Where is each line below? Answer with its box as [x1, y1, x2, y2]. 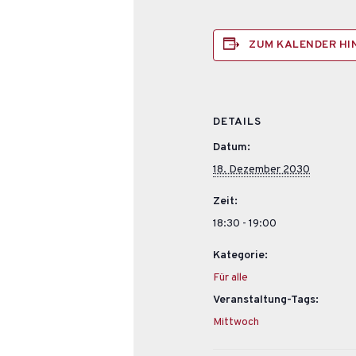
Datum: [213, 140, 251, 154]
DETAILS [213, 114, 262, 129]
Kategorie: [213, 248, 269, 262]
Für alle [213, 270, 249, 284]
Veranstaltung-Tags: [213, 292, 319, 307]
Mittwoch [213, 315, 260, 329]
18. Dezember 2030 [213, 162, 311, 176]
